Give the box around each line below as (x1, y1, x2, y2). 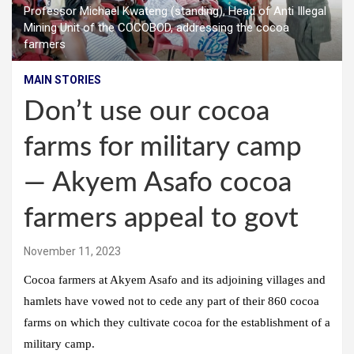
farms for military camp (24, 134, 302, 162)
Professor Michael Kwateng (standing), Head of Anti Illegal (24, 4, 326, 19)
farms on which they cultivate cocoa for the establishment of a (24, 316, 330, 330)
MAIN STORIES (24, 73, 101, 87)
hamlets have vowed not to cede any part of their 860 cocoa (24, 295, 319, 308)
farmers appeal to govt (24, 205, 306, 233)
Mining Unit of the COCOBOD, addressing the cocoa (24, 21, 289, 36)
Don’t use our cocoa (24, 98, 269, 126)
